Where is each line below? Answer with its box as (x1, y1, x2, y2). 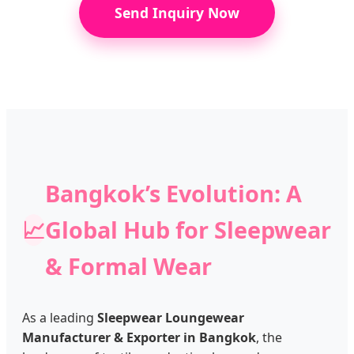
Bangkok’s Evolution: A (45, 177, 302, 209)
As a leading (22, 308, 97, 326)
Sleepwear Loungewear (97, 308, 244, 326)
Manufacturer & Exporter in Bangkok (22, 328, 256, 346)
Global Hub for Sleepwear (45, 213, 331, 245)
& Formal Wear (45, 250, 212, 281)
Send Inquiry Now (115, 2, 239, 22)
